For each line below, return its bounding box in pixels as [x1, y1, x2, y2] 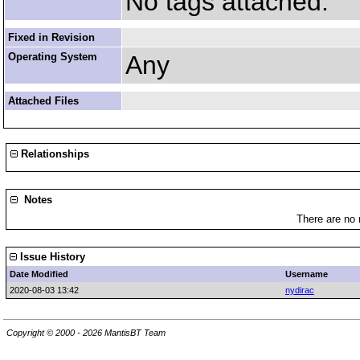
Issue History [17, 251, 85, 263]
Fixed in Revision [8, 31, 95, 43]
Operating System [8, 51, 97, 63]
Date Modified [10, 269, 68, 279]
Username [285, 269, 328, 279]
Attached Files [8, 95, 79, 107]
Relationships [18, 148, 89, 160]
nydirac [285, 285, 314, 295]
